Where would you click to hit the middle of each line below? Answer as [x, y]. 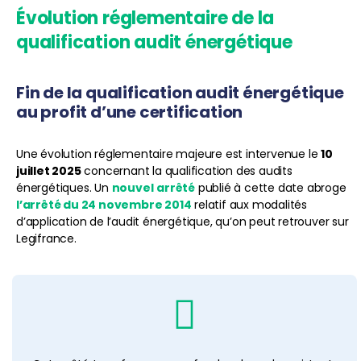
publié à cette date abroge [271, 187]
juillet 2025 [49, 170]
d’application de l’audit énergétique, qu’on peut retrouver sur [183, 221]
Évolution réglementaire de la [145, 18]
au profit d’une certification [130, 112]
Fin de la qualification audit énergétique [180, 92]
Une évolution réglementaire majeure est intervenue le [169, 154]
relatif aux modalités [249, 204]
